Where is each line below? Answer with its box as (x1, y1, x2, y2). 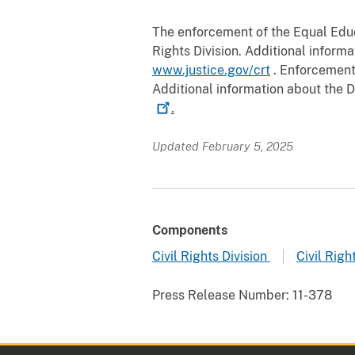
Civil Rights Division (152, 248, 270, 264)
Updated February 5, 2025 (152, 139, 293, 153)
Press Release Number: (152, 287, 289, 303)
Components (152, 222, 227, 238)
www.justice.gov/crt (152, 62, 270, 78)
